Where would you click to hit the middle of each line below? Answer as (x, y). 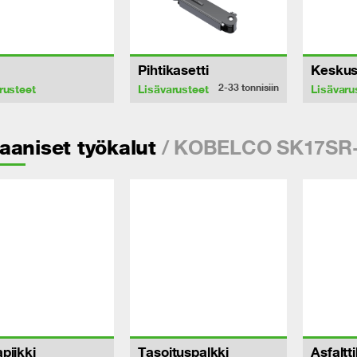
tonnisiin (261, 87)
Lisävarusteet (173, 88)
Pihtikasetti (173, 70)
